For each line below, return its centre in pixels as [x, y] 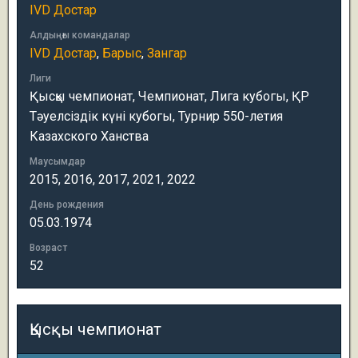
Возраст [48, 248]
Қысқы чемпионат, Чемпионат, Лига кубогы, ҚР [169, 96]
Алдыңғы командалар [80, 35]
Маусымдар [58, 161]
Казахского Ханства [89, 136]
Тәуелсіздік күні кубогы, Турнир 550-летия [156, 116]
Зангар [167, 53]
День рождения [67, 205]
